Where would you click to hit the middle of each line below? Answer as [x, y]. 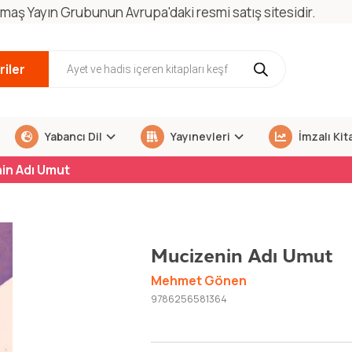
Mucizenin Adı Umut [242, 254]
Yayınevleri [200, 136]
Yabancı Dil [72, 136]
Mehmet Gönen [198, 281]
